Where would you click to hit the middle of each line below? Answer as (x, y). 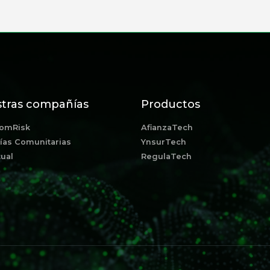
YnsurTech (164, 142)
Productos (171, 105)
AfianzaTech (167, 128)
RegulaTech (166, 157)
